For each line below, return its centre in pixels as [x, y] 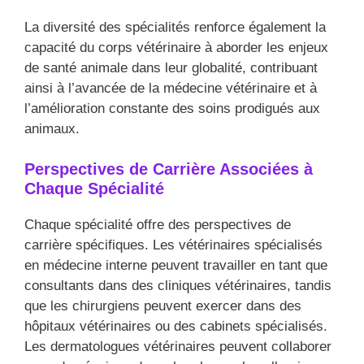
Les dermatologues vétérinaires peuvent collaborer [178, 347]
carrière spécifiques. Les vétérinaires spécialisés [173, 245]
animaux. [52, 128]
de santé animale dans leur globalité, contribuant [171, 67]
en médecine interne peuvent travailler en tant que [176, 266]
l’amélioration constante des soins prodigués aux [172, 108]
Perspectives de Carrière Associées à [169, 169]
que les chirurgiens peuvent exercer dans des [163, 306]
